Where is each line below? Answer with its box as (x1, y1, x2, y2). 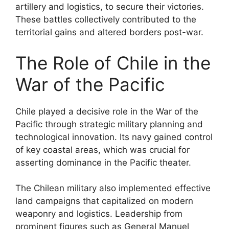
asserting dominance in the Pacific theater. (15, 157, 191, 168)
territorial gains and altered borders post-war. (15, 27, 203, 37)
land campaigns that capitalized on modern (15, 196, 193, 206)
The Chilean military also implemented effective (15, 183, 211, 193)
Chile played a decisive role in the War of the (15, 106, 198, 117)
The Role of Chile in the (15, 52, 211, 74)
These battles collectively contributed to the (15, 14, 196, 25)
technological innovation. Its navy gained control (15, 131, 213, 142)
